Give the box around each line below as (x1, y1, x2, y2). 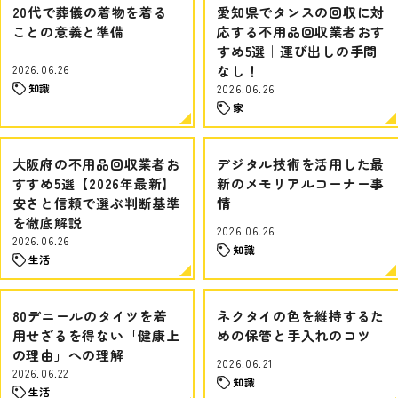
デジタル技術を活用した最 (217, 155, 385, 173)
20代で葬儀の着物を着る (12, 3, 168, 21)
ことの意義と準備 (12, 22, 124, 41)
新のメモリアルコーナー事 (217, 174, 385, 193)
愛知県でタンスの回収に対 (217, 3, 385, 21)
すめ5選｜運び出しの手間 (217, 42, 378, 60)
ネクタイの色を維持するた (217, 306, 385, 325)
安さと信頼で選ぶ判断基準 (12, 194, 180, 212)
